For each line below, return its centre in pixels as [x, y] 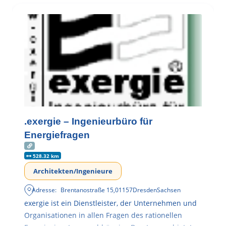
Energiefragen [57, 135]
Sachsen [169, 190]
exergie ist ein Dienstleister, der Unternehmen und [110, 203]
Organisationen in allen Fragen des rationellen [103, 215]
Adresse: [44, 190]
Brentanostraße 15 [87, 190]
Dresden [145, 190]
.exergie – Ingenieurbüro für [88, 122]
